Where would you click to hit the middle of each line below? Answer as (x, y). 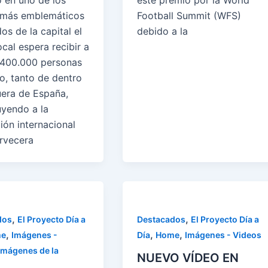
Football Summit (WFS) (189, 16)
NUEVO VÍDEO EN (188, 258)
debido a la (163, 31)
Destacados (162, 220)
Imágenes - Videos (223, 235)
